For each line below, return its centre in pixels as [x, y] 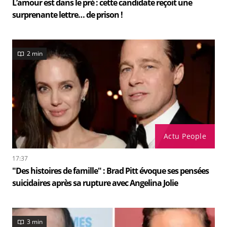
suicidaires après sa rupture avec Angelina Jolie [95, 183]
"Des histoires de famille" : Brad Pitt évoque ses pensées [110, 171]
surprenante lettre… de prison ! [67, 14]
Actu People [185, 136]
